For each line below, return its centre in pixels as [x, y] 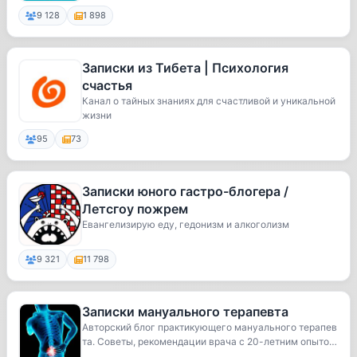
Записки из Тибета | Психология [185, 68]
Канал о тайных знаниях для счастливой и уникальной [209, 101]
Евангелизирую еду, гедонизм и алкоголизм [186, 224]
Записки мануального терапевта [185, 312]
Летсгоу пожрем [135, 209]
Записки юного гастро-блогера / [185, 191]
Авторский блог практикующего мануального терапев [210, 327]
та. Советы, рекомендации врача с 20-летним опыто [206, 341]
